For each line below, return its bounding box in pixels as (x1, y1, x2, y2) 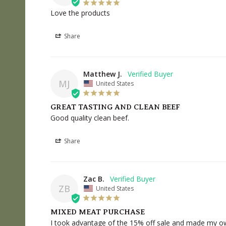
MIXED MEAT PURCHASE (50, 207, 145, 216)
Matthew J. (83, 69, 122, 79)
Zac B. (83, 174, 104, 184)
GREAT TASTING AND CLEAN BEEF (50, 102, 180, 111)
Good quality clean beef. (50, 112, 129, 123)
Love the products (50, 8, 110, 18)
